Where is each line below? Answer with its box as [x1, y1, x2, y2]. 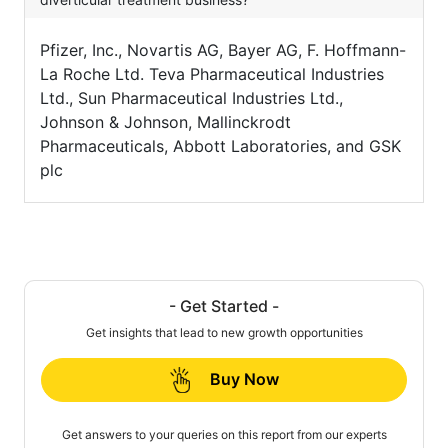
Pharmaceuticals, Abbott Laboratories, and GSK [40, 135, 401, 156]
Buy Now [209, 368, 279, 389]
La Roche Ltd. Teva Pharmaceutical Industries [40, 63, 384, 84]
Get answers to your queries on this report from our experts [61, 427, 387, 443]
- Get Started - [169, 295, 279, 316]
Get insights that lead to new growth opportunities [85, 324, 363, 340]
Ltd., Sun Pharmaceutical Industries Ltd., [40, 87, 343, 108]
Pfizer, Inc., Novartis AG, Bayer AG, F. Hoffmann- [40, 39, 406, 60]
